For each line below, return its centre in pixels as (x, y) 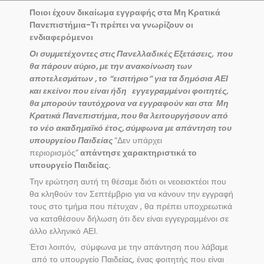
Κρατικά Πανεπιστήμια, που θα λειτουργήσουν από (129, 115)
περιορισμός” (54, 153)
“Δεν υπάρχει (138, 140)
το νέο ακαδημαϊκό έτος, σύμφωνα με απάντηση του (131, 128)
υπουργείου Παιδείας (72, 140)
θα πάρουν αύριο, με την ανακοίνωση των (111, 66)
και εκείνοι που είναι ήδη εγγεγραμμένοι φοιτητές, (129, 91)
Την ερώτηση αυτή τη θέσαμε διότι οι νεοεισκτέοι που (128, 181)
